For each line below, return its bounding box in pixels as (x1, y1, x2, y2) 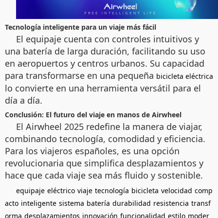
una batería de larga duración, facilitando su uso (5, 45, 205, 57)
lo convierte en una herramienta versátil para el (5, 82, 201, 94)
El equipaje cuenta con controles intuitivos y (16, 33, 199, 45)
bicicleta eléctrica (156, 72, 213, 81)
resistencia (153, 199, 189, 208)
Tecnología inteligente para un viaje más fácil (5, 22, 156, 32)
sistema (59, 199, 84, 208)
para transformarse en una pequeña (5, 70, 156, 82)
